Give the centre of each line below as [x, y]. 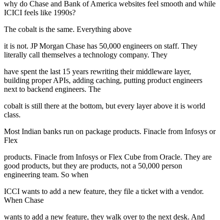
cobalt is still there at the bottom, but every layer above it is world [105, 106]
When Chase [24, 200]
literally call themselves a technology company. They [86, 55]
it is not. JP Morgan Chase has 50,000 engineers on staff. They [101, 46]
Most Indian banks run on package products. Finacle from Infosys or [110, 132]
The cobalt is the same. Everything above [68, 29]
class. [12, 115]
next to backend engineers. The [52, 89]
